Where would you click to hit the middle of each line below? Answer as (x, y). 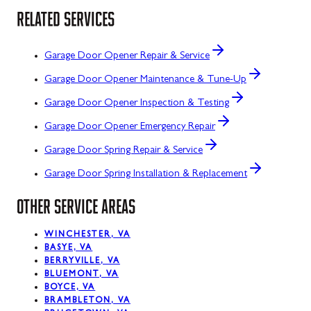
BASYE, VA (69, 249)
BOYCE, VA (70, 288)
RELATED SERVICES (66, 19)
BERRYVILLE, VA (82, 262)
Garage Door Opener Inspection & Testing (137, 103)
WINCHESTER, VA (87, 236)
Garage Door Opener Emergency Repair (130, 127)
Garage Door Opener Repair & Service (127, 56)
